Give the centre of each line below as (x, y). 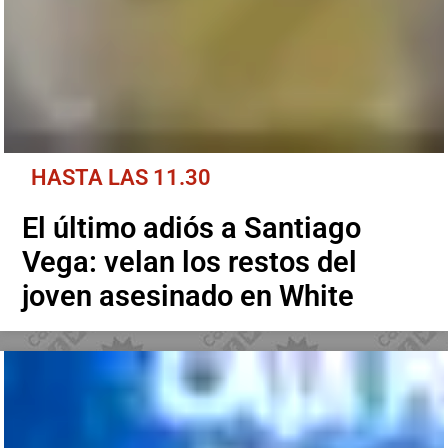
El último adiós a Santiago (192, 228)
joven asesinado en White (188, 296)
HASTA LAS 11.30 (121, 177)
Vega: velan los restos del (190, 262)
